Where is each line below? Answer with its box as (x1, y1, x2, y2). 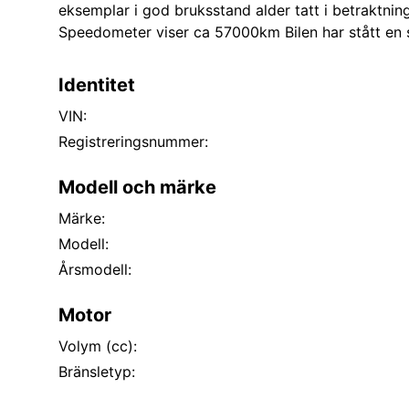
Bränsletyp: (58, 362, 135, 381)
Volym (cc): (58, 337, 137, 355)
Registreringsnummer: (58, 132, 208, 151)
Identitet (58, 74, 135, 96)
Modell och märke (58, 176, 216, 198)
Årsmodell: (58, 260, 131, 278)
